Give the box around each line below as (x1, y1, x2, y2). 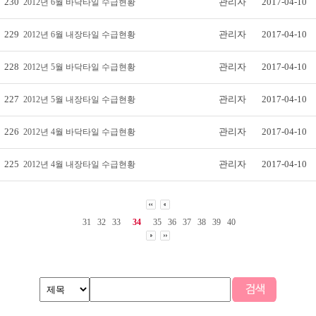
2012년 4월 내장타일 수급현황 (23, 159, 135, 169)
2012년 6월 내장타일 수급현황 (23, 30, 135, 39)
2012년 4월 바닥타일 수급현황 (23, 127, 135, 137)
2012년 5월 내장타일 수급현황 (23, 95, 135, 104)
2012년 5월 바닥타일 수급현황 (23, 62, 135, 72)
